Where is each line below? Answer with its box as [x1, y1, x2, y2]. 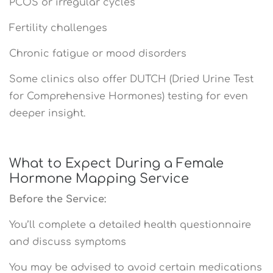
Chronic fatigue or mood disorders [9, 48, 186, 59]
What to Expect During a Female [9, 155, 224, 171]
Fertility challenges [9, 22, 107, 34]
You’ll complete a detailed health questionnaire [9, 219, 251, 230]
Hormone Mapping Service [9, 171, 189, 186]
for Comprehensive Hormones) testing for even [9, 90, 248, 102]
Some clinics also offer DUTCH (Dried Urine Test [9, 73, 253, 85]
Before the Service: [9, 193, 106, 205]
